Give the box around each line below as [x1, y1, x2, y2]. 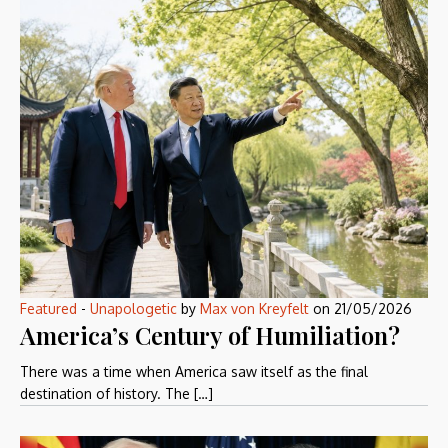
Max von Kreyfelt [200, 300, 309, 318]
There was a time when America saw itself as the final [20, 363, 368, 381]
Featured [20, 300, 77, 318]
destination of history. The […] [20, 385, 213, 403]
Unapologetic [90, 300, 177, 318]
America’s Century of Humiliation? [20, 319, 400, 352]
